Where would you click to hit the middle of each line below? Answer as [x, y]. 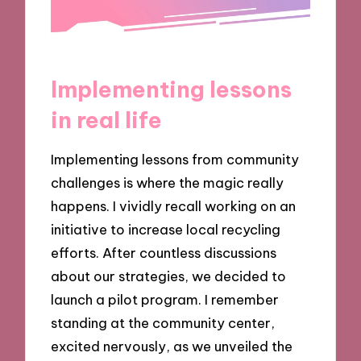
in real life [107, 119]
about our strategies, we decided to [169, 276]
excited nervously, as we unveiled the [172, 346]
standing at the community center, [163, 323]
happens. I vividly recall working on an [174, 206]
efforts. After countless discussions [164, 253]
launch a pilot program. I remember [165, 300]
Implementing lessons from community [175, 160]
